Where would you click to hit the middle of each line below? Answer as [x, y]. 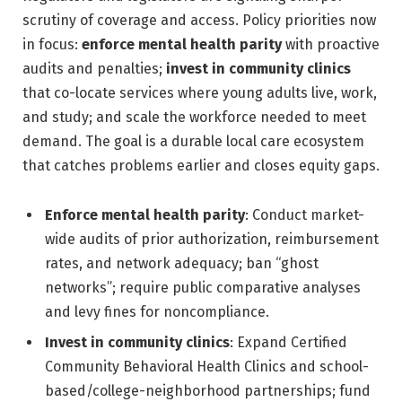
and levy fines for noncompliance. [157, 312]
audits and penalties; [94, 68]
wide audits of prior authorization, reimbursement [212, 240]
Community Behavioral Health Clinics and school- [207, 367]
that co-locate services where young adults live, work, [200, 92]
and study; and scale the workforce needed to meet [194, 117]
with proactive [331, 44]
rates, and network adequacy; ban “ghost [182, 264]
